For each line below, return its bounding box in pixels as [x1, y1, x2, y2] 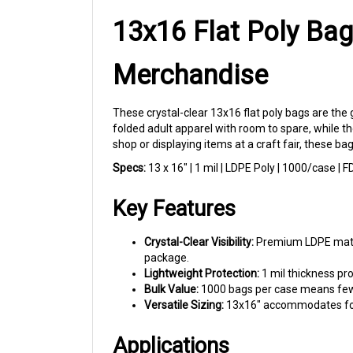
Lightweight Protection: [144, 251, 259, 263]
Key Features [113, 180, 236, 205]
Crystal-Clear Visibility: [144, 219, 254, 232]
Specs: [113, 145, 146, 158]
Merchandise [113, 43, 268, 74]
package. [144, 235, 189, 247]
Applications [113, 317, 229, 342]
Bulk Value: [144, 266, 199, 279]
